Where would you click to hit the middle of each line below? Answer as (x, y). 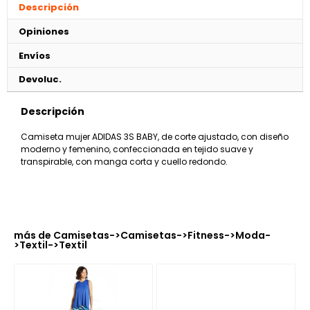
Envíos (34, 55)
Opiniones (44, 31)
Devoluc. (40, 80)
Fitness (206, 235)
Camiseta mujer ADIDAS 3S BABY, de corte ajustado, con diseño (155, 136)
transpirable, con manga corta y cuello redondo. (124, 161)
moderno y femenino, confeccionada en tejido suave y (137, 149)
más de (34, 235)
